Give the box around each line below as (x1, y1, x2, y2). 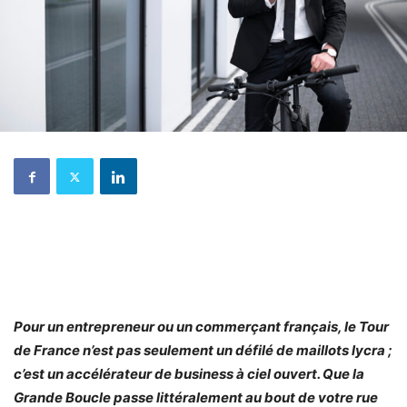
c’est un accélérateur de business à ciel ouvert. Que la (14, 365, 364, 383)
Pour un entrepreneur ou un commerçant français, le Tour (14, 318, 389, 336)
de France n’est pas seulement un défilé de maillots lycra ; (14, 342, 392, 360)
